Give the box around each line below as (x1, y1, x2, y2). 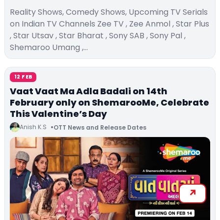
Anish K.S (20, 123, 47, 132)
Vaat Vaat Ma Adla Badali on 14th (10, 85, 167, 98)
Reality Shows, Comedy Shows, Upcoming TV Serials (10, 6, 208, 18)
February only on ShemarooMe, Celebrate (10, 96, 209, 109)
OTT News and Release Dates (54, 123, 146, 132)
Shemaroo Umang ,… (10, 42, 88, 54)
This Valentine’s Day (10, 108, 107, 120)
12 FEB (14, 73, 32, 81)
